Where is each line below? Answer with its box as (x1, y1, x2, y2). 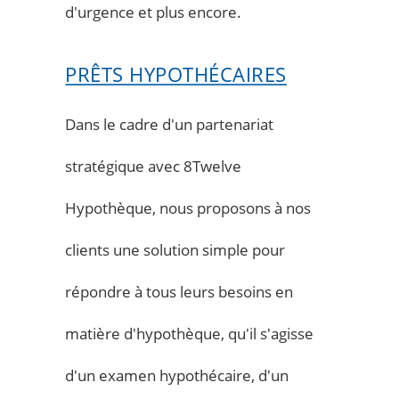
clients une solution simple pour (65, 239, 286, 260)
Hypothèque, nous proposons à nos (65, 197, 312, 218)
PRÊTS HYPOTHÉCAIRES (65, 60, 287, 88)
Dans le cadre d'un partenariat (65, 113, 274, 134)
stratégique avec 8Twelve (65, 155, 242, 176)
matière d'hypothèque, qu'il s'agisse (65, 322, 314, 344)
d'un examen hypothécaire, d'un (65, 364, 289, 386)
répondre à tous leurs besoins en (65, 281, 294, 302)
